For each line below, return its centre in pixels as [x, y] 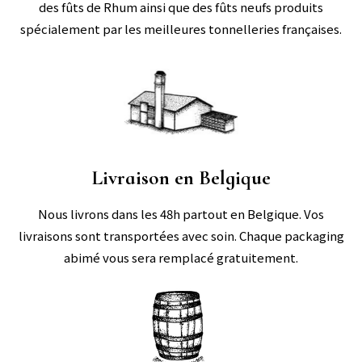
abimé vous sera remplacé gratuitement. [181, 257]
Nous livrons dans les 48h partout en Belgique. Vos [181, 213]
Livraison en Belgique [181, 177]
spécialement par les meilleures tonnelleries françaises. [181, 29]
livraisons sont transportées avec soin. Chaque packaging [181, 235]
